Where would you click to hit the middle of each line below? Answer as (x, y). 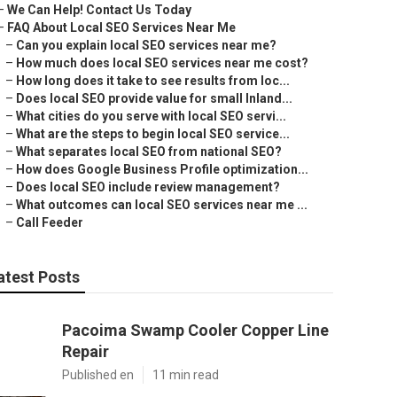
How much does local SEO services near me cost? (162, 63)
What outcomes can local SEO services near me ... (162, 205)
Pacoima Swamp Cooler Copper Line (195, 330)
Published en (98, 375)
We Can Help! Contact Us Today (99, 10)
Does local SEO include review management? (148, 187)
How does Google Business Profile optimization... (162, 169)
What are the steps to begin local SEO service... (153, 134)
